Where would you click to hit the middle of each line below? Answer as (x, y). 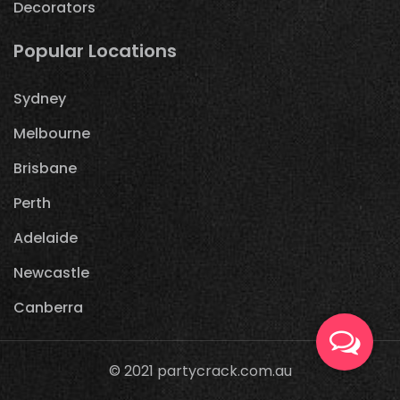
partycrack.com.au (224, 371)
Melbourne (52, 133)
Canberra (48, 307)
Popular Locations (95, 50)
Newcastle (51, 272)
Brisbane (45, 168)
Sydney (40, 98)
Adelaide (46, 237)
